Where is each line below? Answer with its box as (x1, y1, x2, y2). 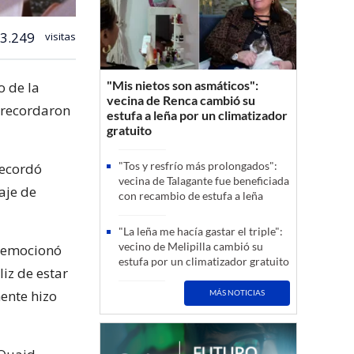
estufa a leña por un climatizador (107, 107, 288, 122)
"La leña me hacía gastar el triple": (119, 224, 283, 238)
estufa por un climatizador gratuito (119, 254, 289, 268)
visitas (43, 28, 76, 43)
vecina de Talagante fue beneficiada (119, 173, 289, 187)
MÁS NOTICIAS (209, 288, 265, 298)
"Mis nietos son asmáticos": (107, 77, 258, 92)
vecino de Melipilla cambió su (119, 239, 263, 253)
